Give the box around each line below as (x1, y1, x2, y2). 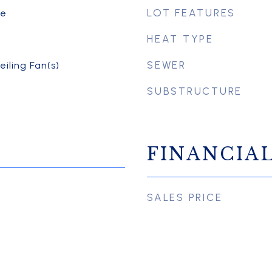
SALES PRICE (147, 191, 223, 203)
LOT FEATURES (147, 7, 236, 19)
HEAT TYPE (147, 33, 214, 45)
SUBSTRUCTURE (147, 85, 242, 97)
